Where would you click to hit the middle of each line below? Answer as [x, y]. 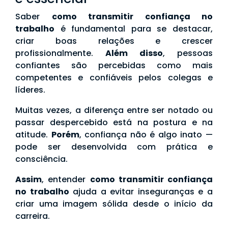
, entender [66, 180]
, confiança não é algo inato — [146, 135]
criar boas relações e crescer [114, 41]
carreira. [33, 216]
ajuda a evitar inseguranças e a [141, 192]
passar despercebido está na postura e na [114, 123]
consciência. [41, 159]
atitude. [33, 135]
